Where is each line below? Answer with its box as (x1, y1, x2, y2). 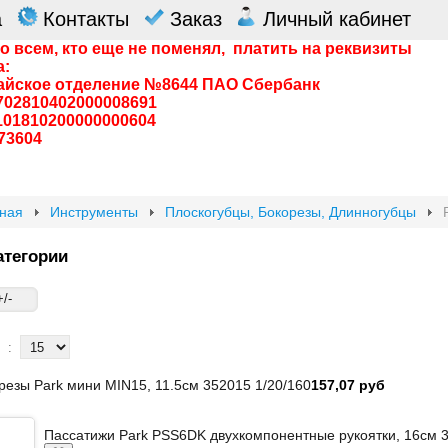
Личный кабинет (262, 8, 411, 30)
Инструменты (50, 203, 139, 220)
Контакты (42, 8, 129, 30)
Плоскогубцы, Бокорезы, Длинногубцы (165, 203, 417, 220)
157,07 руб (310, 376, 385, 393)
